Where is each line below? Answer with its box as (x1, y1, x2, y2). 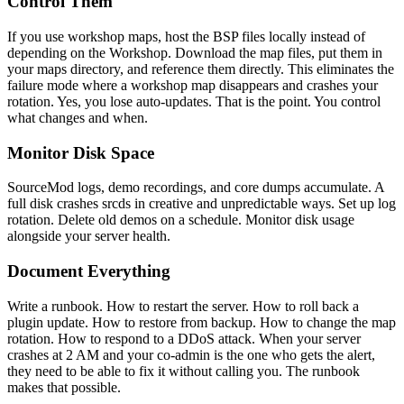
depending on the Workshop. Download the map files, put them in (7, 44, 382, 60)
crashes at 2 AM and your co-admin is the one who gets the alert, (7, 346, 375, 363)
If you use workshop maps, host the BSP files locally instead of (7, 28, 365, 44)
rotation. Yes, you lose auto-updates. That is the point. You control (7, 93, 381, 109)
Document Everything (7, 261, 170, 280)
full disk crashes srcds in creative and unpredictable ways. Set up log (7, 196, 396, 212)
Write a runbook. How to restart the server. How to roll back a (7, 298, 359, 314)
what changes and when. (7, 109, 148, 125)
